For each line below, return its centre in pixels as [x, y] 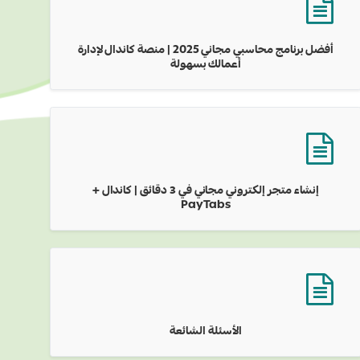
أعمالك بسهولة [206, 65]
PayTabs [206, 206]
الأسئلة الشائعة [206, 332]
